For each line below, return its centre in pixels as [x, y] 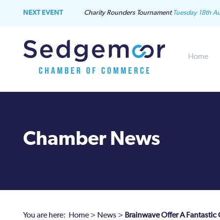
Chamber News [92, 139]
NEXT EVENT [43, 13]
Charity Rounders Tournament [128, 13]
